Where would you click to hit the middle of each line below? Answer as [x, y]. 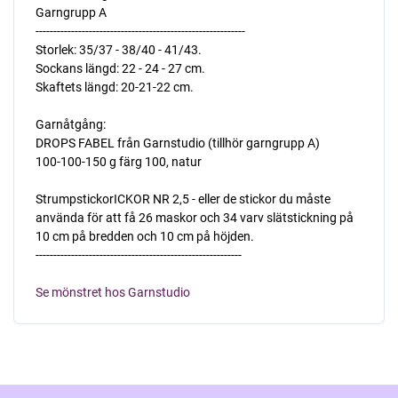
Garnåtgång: [71, 124]
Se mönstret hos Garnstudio [113, 292]
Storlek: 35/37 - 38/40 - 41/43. [119, 49]
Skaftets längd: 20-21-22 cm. [115, 87]
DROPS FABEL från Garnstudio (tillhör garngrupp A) [178, 143]
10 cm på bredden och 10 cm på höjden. [145, 236]
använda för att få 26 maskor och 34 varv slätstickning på [195, 217]
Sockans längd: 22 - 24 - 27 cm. [120, 68]
